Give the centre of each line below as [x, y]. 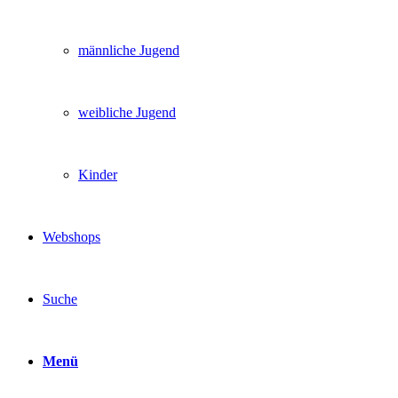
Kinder [98, 175]
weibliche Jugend [127, 112]
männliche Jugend [129, 50]
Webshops [72, 237]
